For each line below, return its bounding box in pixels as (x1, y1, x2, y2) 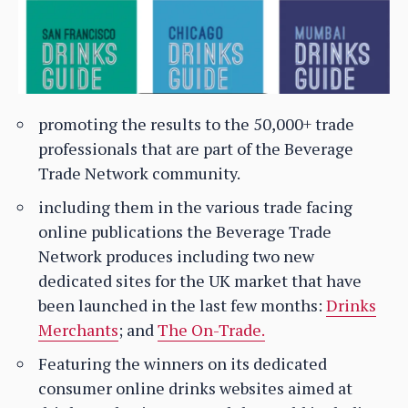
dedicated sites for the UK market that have (38, 270, 362, 292)
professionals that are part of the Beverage (38, 138, 353, 160)
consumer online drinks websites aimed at (38, 377, 352, 400)
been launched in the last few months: (38, 294, 326, 317)
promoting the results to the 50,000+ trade (38, 113, 354, 136)
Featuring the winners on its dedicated (38, 352, 327, 375)
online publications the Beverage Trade (38, 220, 331, 243)
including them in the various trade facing (38, 196, 352, 219)
